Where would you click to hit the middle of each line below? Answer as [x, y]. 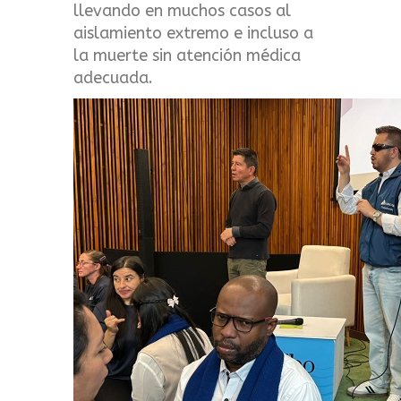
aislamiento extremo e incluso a [194, 33]
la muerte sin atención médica [188, 55]
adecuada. [114, 77]
